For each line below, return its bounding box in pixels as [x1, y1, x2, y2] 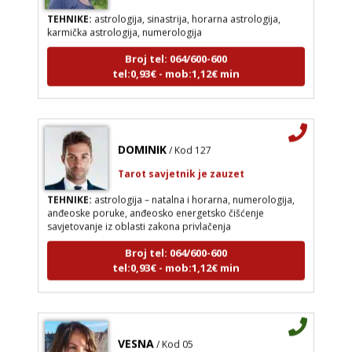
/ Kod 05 [156, 328, 193, 342]
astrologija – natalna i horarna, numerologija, [91, 183, 295, 197]
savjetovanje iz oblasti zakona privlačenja [46, 210, 231, 224]
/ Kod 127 [168, 134, 211, 148]
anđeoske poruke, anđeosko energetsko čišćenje [46, 196, 264, 211]
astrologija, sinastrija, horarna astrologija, [91, 2, 280, 16]
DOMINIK [117, 132, 167, 148]
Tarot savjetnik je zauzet [117, 157, 244, 171]
